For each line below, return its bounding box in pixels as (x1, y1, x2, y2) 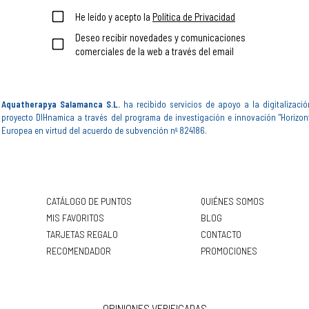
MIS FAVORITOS (46, 210, 104, 223)
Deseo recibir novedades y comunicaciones (75, 30, 246, 43)
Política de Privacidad (152, 10, 235, 23)
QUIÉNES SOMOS (201, 194, 264, 207)
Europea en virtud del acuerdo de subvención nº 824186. (1, 124, 207, 136)
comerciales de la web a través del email (75, 44, 234, 57)
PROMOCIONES (201, 243, 257, 257)
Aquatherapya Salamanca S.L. (1, 98, 120, 110)
